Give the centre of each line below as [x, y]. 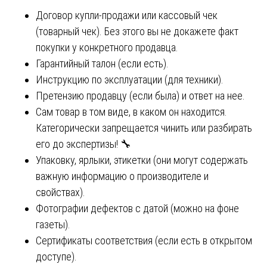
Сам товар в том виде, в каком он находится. [131, 111]
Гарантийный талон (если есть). [102, 63]
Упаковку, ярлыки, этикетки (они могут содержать [142, 160]
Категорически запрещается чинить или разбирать [144, 128]
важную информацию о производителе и [122, 176]
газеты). [53, 224]
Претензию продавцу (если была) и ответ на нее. [140, 95]
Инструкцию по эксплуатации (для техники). [130, 79]
